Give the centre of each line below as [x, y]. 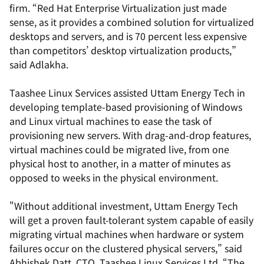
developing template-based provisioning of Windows [126, 107]
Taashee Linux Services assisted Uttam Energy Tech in [127, 93]
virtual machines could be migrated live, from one [119, 149]
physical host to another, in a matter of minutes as [120, 163]
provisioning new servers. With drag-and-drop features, [130, 135]
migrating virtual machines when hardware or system [127, 234]
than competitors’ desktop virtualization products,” [123, 50]
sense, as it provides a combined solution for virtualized [132, 22]
